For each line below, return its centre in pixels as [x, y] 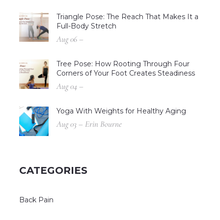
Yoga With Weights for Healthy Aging [121, 111]
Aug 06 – [70, 39]
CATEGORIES [53, 170]
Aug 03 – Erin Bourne [89, 124]
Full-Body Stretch [86, 26]
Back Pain [36, 200]
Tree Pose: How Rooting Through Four [123, 64]
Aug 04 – [70, 86]
